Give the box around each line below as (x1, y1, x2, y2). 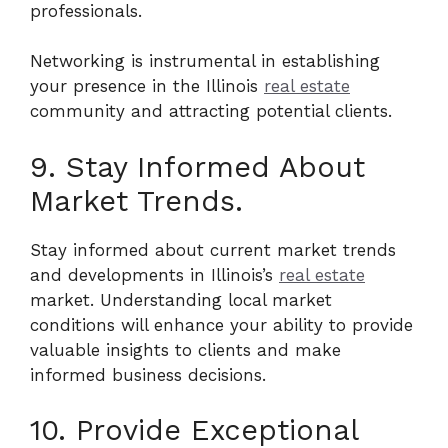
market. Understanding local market (30, 289, 332, 310)
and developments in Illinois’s (30, 264, 279, 285)
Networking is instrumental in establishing (30, 51, 380, 71)
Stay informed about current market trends (30, 239, 396, 260)
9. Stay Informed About (30, 149, 365, 184)
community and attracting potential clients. (30, 101, 392, 121)
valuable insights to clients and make (30, 339, 341, 360)
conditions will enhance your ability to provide (30, 314, 413, 335)
